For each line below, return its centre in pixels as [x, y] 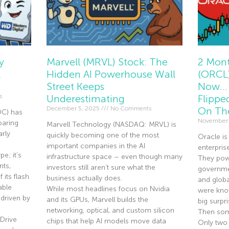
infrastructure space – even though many [114, 157]
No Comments [130, 109]
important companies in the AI [96, 146]
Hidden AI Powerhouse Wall [111, 74]
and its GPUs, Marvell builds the [97, 200]
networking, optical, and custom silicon [110, 211]
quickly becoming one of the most [102, 135]
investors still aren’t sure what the [101, 168]
